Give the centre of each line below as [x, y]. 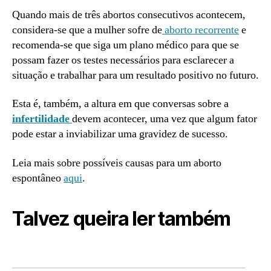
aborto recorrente [201, 30]
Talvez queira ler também [122, 218]
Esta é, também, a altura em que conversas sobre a [120, 104]
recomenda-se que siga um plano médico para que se [126, 45]
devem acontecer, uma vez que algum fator [165, 119]
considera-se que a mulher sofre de [87, 30]
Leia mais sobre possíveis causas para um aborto [117, 163]
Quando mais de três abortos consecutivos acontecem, [129, 15]
